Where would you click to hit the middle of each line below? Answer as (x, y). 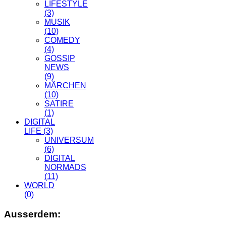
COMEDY (62, 40)
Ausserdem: (32, 214)
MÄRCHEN (65, 86)
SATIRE (59, 104)
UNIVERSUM (69, 140)
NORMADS (65, 167)
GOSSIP (60, 59)
